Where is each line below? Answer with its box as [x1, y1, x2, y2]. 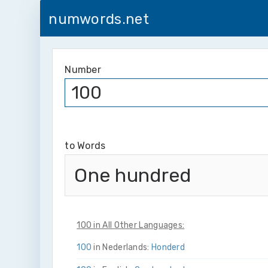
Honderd [151, 242, 185, 252]
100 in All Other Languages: [77, 220, 185, 230]
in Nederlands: [92, 242, 151, 252]
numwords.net [48, 11, 149, 28]
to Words [65, 140, 106, 151]
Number [65, 64, 102, 75]
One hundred [74, 164, 191, 187]
